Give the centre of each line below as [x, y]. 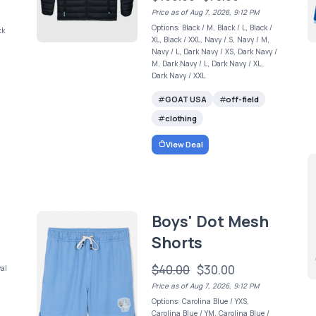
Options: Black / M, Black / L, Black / [212, 28]
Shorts [177, 242]
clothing [181, 119]
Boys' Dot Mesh [210, 221]
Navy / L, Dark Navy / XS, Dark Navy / [215, 51]
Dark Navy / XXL [179, 75]
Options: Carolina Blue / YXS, [201, 301]
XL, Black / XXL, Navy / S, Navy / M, [211, 39]
